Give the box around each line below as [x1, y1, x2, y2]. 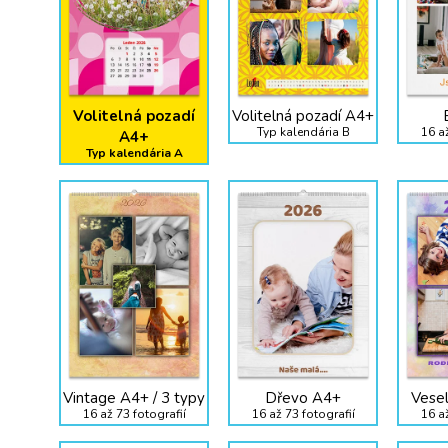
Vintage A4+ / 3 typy [63, 388, 205, 409]
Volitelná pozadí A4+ [232, 106, 374, 127]
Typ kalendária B [256, 124, 350, 141]
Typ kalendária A [85, 145, 183, 162]
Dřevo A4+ [265, 388, 341, 409]
